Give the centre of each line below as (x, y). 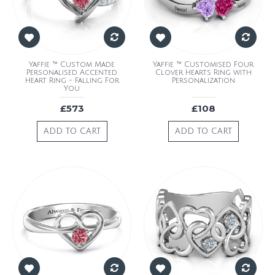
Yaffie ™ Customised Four (203, 64)
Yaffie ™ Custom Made (72, 64)
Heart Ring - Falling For (72, 80)
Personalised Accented (72, 72)
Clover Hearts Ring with (203, 72)
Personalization (203, 80)
